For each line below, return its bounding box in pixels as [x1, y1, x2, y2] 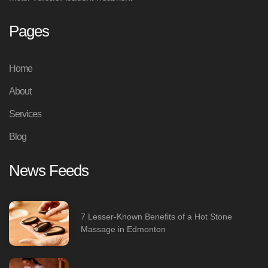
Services [9, 108, 41, 119]
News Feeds [9, 161, 89, 179]
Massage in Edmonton [81, 224, 166, 234]
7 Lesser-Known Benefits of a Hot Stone [81, 212, 232, 222]
